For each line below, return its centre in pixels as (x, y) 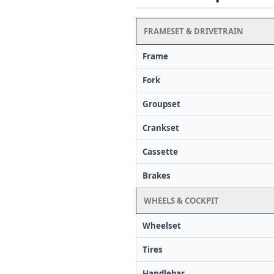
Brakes (157, 175)
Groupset (161, 104)
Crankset (161, 128)
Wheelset (162, 225)
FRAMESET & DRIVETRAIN (194, 31)
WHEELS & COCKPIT (181, 200)
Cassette (160, 151)
